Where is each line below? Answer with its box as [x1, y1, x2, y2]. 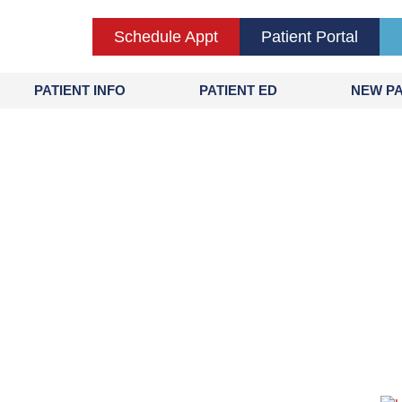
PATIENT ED [198, 83, 277, 99]
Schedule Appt [114, 27, 219, 46]
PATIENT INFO [34, 83, 127, 99]
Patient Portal [261, 27, 359, 46]
